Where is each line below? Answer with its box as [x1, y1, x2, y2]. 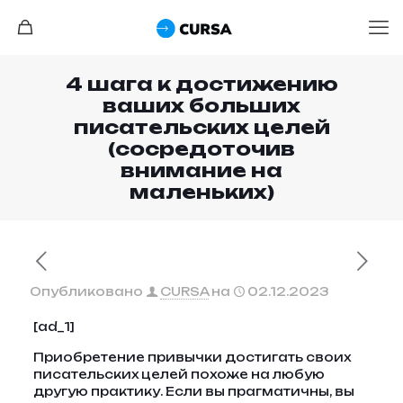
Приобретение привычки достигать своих [32, 350, 351, 364]
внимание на [121, 158, 282, 182]
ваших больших [103, 94, 300, 117]
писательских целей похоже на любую [32, 367, 325, 381]
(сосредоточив [108, 137, 295, 160]
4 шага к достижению [65, 72, 338, 95]
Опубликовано [30, 284, 143, 299]
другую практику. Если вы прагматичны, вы [32, 384, 354, 399]
